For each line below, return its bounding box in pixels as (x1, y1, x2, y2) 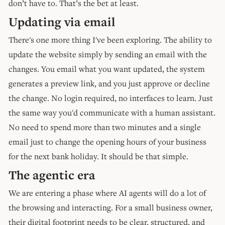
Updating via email (9, 13, 115, 30)
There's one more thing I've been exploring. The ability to (9, 34, 212, 45)
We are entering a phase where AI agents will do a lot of (9, 187, 206, 198)
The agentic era (9, 166, 95, 183)
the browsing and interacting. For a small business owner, (9, 201, 212, 213)
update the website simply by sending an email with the (9, 48, 207, 60)
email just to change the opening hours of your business (9, 136, 206, 147)
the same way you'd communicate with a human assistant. (9, 106, 215, 118)
